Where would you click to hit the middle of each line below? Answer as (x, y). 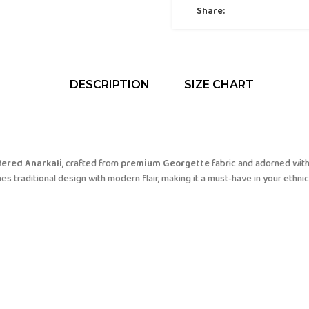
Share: (211, 11)
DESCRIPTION (109, 84)
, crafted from (91, 163)
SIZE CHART (219, 84)
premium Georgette (165, 163)
